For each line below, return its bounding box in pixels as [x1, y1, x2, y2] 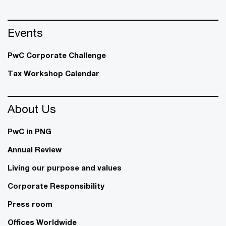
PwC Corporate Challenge [8, 50, 106, 60]
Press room [8, 199, 52, 208]
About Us [8, 101, 56, 116]
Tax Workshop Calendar [8, 68, 99, 78]
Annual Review [8, 144, 62, 154]
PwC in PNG [8, 126, 51, 136]
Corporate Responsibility [8, 181, 104, 190]
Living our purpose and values [8, 162, 122, 172]
